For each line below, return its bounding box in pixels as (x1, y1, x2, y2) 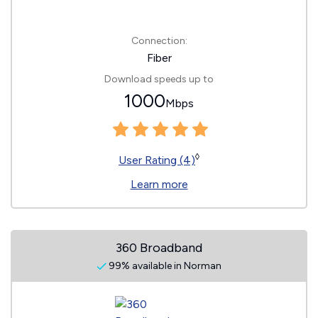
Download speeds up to (104, 73, 214, 85)
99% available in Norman (106, 260, 221, 272)
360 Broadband (116, 240, 202, 256)
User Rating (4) (119, 153, 195, 167)
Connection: (131, 35, 187, 47)
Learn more (130, 177, 188, 191)
